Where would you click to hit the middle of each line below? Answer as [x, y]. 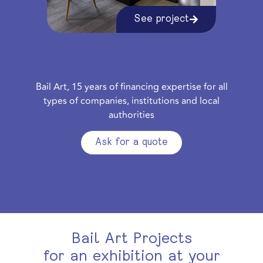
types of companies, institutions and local [131, 101]
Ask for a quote [131, 142]
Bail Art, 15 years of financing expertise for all [131, 87]
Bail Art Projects [131, 239]
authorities [131, 115]
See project [161, 20]
